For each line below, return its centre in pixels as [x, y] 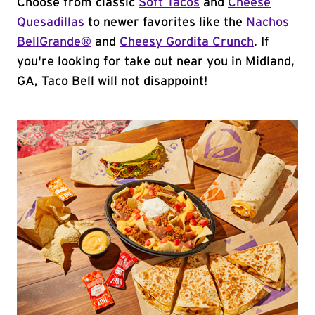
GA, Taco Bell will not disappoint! [112, 82]
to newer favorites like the [165, 22]
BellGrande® [54, 42]
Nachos [268, 22]
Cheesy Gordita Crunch [187, 42]
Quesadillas [51, 22]
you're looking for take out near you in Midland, [156, 62]
